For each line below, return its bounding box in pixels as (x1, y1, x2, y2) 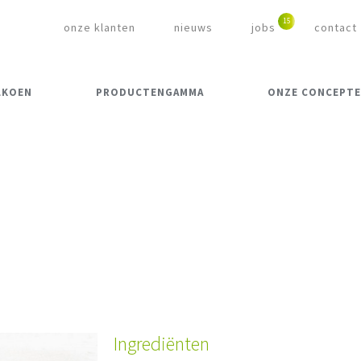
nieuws (174, 20, 213, 35)
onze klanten (64, 20, 135, 35)
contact (314, 20, 357, 35)
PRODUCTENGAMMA (95, 85, 204, 100)
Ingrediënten (113, 331, 210, 357)
